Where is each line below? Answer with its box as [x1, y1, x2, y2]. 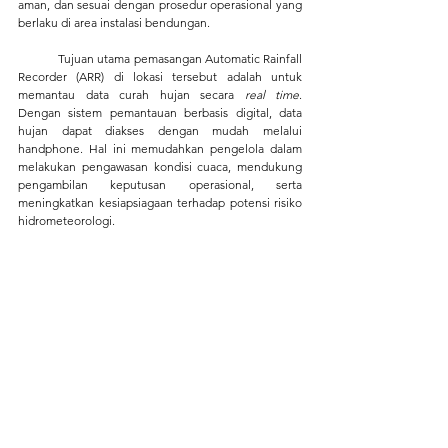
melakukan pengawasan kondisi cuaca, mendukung [18, 158, 302, 174]
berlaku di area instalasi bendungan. [18, 14, 210, 30]
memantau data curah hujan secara [18, 86, 234, 102]
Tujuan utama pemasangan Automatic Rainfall [18, 50, 59, 66]
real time [234, 86, 299, 102]
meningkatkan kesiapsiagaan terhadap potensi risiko [18, 194, 302, 210]
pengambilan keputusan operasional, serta [18, 176, 302, 192]
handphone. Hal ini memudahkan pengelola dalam [18, 140, 302, 156]
